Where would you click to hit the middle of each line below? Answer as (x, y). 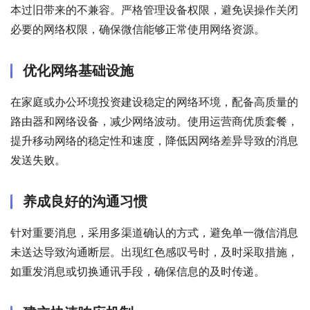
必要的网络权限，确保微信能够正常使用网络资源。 (138, 29)
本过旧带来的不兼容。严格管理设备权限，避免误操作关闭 (154, 10)
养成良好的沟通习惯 (85, 202)
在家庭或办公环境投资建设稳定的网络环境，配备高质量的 (154, 102)
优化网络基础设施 (78, 71)
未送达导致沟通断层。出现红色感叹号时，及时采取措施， (154, 252)
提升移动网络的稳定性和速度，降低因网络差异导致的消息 (154, 141)
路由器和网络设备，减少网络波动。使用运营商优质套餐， (154, 121)
